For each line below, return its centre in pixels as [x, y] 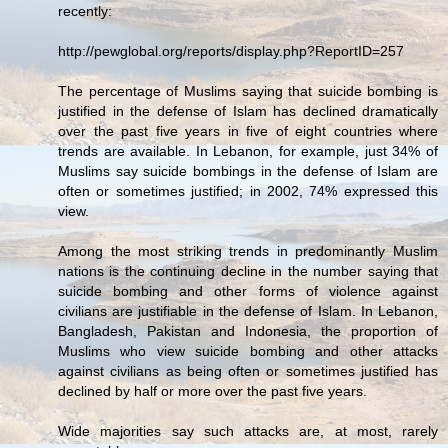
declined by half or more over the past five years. [212, 391]
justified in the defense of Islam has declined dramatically [248, 111]
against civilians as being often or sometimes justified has [248, 371]
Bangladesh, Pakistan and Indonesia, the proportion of [248, 331]
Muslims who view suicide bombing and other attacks [248, 351]
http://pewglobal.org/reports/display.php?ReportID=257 [231, 51]
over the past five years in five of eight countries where [248, 131]
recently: [85, 11]
